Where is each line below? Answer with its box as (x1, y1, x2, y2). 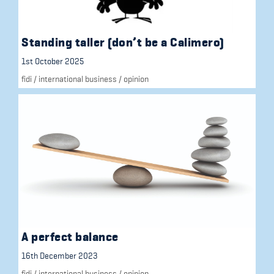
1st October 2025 (21, 56, 84, 66)
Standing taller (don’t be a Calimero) (21, 35, 224, 50)
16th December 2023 (21, 251, 98, 261)
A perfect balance (21, 230, 119, 244)
